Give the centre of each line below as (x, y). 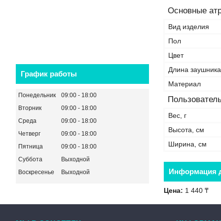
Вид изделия (189, 26)
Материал (184, 84)
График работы (49, 74)
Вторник (30, 108)
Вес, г (177, 115)
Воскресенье (36, 172)
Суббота (30, 159)
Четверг (29, 133)
